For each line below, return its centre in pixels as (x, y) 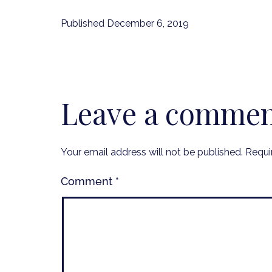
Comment (88, 181)
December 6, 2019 (148, 23)
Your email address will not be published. (152, 152)
